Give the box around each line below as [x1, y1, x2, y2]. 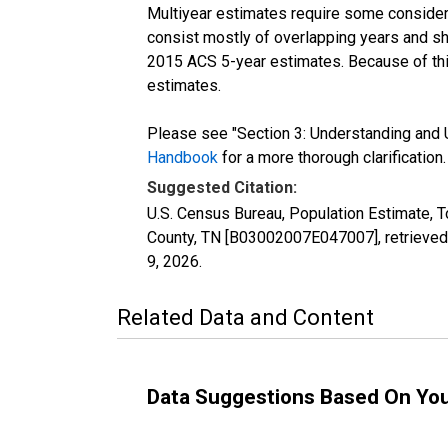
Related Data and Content [117, 304, 374, 330]
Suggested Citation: [147, 177, 297, 197]
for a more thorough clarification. [218, 147, 446, 167]
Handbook [147, 147, 218, 167]
